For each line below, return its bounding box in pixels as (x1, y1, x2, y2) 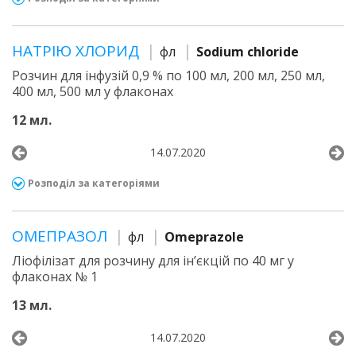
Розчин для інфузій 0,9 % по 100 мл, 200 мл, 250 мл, (12, 67, 325, 84)
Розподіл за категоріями (28, 176, 160, 190)
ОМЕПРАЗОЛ (12, 226, 111, 246)
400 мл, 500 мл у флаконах (12, 83, 173, 100)
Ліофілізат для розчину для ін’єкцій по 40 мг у (12, 252, 294, 269)
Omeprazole (164, 228, 244, 246)
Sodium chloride (196, 43, 299, 60)
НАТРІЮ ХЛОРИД (12, 41, 143, 61)
